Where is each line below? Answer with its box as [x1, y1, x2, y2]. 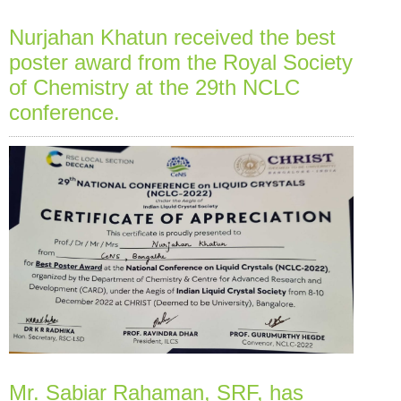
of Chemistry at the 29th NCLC [9, 74, 300, 99]
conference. [9, 99, 120, 124]
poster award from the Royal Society [9, 49, 353, 74]
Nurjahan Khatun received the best [9, 24, 336, 49]
